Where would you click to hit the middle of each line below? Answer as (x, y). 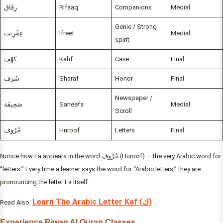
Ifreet (66, 33)
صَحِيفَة (13, 104)
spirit (122, 39)
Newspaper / (133, 98)
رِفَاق (10, 7)
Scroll (123, 111)
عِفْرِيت (13, 33)
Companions (133, 7)
